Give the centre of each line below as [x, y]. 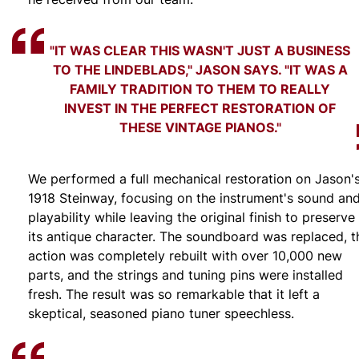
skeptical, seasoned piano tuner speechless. [161, 314]
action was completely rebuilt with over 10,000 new [185, 256]
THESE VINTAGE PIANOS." [200, 127]
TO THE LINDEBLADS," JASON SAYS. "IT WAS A [200, 70]
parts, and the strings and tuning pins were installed [186, 275]
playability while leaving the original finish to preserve [192, 218]
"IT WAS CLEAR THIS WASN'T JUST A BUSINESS [200, 50]
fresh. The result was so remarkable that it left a [174, 294]
